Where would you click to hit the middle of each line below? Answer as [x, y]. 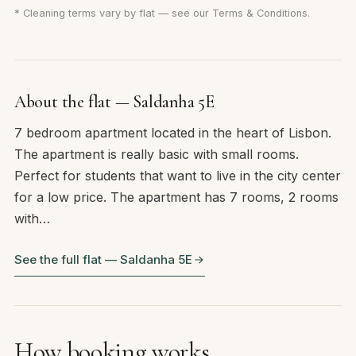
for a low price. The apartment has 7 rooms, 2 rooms [176, 197]
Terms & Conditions [259, 13]
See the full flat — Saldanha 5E [103, 260]
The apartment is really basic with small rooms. [156, 155]
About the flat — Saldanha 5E [114, 102]
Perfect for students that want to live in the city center [177, 176]
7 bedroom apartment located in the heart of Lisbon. [172, 133]
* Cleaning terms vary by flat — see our [113, 13]
